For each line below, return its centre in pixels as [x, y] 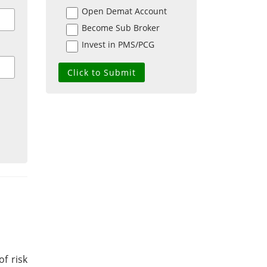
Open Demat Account [124, 11]
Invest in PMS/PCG [118, 45]
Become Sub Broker [121, 28]
